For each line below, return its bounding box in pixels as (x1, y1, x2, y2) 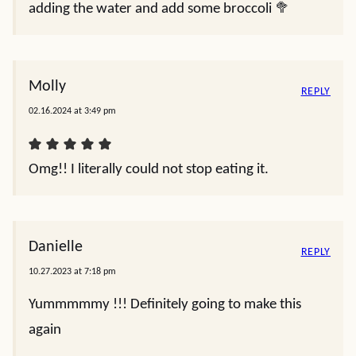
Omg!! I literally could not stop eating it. (29, 162, 269, 177)
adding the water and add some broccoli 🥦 (29, 2, 290, 17)
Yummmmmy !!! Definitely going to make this (29, 297, 301, 312)
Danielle (29, 239, 83, 255)
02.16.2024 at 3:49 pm (29, 106, 116, 116)
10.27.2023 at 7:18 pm (29, 267, 116, 277)
